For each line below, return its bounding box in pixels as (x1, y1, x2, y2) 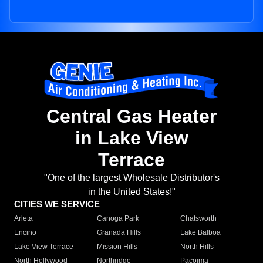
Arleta (14, 214, 33, 223)
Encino (14, 228, 36, 237)
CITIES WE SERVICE (14, 199, 100, 210)
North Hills (180, 242, 214, 251)
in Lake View (75, 127, 188, 149)
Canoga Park (97, 214, 140, 223)
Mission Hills (97, 242, 138, 251)
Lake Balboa (180, 228, 221, 237)
